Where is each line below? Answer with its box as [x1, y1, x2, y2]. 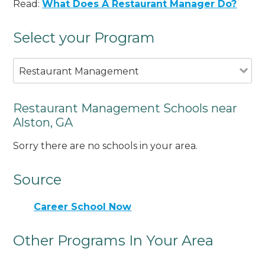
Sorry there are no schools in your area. [13, 140, 198, 152]
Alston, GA [13, 115, 73, 130]
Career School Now [34, 201, 132, 212]
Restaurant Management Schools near [13, 101, 238, 115]
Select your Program [13, 28, 156, 46]
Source [13, 171, 62, 189]
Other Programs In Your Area [13, 232, 214, 249]
